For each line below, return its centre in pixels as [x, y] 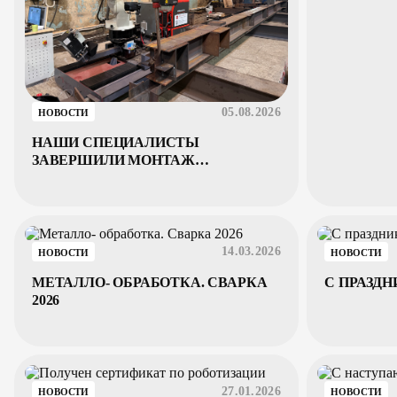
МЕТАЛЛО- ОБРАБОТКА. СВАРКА [150, 282]
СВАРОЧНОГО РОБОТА [113, 178]
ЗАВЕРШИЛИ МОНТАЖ [114, 160]
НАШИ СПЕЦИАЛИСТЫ [116, 143]
